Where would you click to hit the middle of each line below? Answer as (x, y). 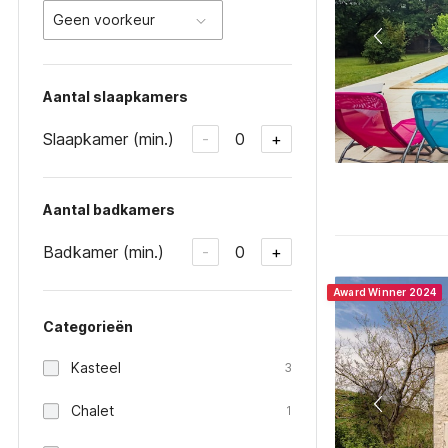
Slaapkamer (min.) (108, 138)
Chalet (92, 410)
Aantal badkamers (109, 209)
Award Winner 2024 (385, 292)
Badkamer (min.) (103, 251)
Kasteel (96, 367)
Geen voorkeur (104, 19)
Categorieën (88, 326)
